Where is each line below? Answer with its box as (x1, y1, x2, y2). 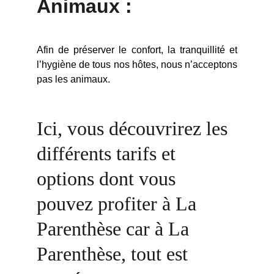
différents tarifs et (37, 143, 180, 165)
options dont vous (37, 168, 180, 190)
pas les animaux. (37, 74, 110, 84)
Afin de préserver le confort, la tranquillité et (37, 45, 237, 55)
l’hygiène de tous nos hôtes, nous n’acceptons (37, 59, 237, 70)
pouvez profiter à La (37, 193, 201, 215)
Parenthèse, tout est (37, 243, 193, 265)
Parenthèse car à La (37, 218, 194, 240)
